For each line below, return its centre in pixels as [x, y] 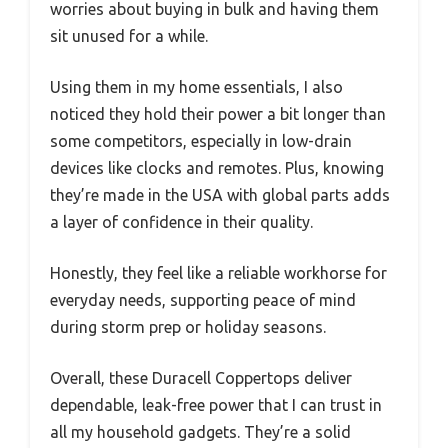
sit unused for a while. [129, 36]
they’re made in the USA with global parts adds [220, 195]
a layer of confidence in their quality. [181, 222]
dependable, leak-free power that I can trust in [216, 405]
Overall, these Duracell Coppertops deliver [201, 378]
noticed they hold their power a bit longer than [218, 114]
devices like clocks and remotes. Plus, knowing [217, 168]
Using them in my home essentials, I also [196, 87]
